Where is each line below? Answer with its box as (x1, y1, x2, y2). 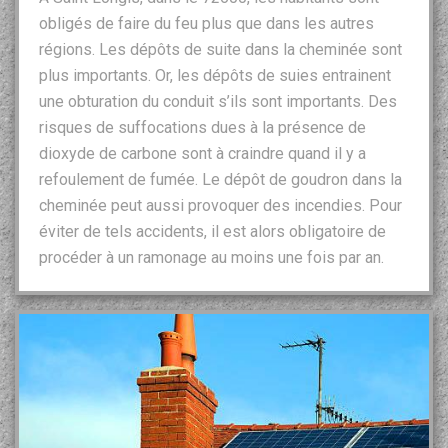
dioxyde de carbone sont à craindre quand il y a (39, 143, 366, 163)
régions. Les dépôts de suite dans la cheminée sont (39, 39, 402, 59)
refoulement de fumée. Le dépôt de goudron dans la (39, 169, 402, 189)
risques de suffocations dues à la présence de (39, 117, 366, 137)
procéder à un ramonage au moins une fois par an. (39, 247, 384, 267)
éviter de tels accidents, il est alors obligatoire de (39, 221, 386, 241)
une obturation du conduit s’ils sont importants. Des (39, 91, 397, 111)
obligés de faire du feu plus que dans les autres (39, 13, 374, 33)
